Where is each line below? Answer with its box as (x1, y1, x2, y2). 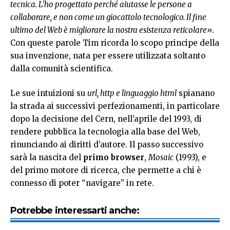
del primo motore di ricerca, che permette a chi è (10, 165, 201, 175)
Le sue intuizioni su (10, 88, 87, 98)
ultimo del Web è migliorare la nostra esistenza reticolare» (10, 25, 212, 35)
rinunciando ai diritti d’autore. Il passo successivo (10, 139, 203, 149)
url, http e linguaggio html (87, 88, 177, 98)
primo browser (83, 152, 144, 162)
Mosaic (148, 152, 174, 162)
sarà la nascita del (10, 152, 83, 162)
